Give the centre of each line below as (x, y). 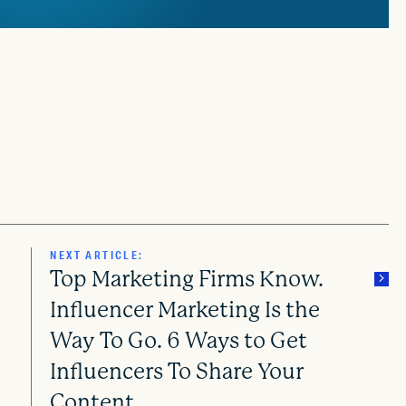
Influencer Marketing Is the (185, 309)
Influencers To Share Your (177, 371)
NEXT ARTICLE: (97, 255)
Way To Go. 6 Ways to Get (179, 340)
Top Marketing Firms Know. (187, 279)
